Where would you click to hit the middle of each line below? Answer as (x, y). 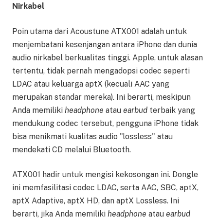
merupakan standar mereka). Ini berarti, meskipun (101, 97)
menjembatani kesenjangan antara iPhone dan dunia (105, 44)
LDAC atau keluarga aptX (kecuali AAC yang (91, 84)
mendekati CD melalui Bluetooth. (72, 149)
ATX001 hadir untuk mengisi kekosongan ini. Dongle (105, 175)
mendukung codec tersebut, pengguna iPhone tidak (105, 123)
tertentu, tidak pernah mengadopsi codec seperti (101, 71)
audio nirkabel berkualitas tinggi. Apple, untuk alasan (108, 57)
